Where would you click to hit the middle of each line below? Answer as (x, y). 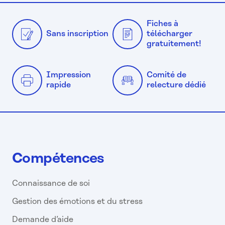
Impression (69, 75)
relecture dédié (176, 85)
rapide (59, 85)
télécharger (170, 34)
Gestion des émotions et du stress (77, 202)
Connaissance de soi (51, 184)
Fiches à (162, 24)
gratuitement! (174, 44)
